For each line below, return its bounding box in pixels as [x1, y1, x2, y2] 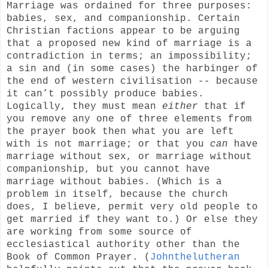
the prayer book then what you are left [7, 126, 234, 137]
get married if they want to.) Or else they [7, 214, 258, 225]
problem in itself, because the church [7, 188, 228, 200]
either [162, 100, 198, 112]
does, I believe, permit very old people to [7, 201, 258, 212]
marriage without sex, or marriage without [7, 151, 252, 162]
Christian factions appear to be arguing [7, 25, 240, 36]
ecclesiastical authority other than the [7, 239, 240, 250]
